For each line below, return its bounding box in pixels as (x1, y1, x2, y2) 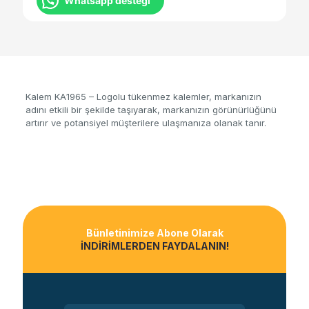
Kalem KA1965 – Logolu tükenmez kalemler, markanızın (25, 91, 261, 103)
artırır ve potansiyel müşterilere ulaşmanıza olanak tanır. (25, 117, 266, 129)
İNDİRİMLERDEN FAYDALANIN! (80, 240, 229, 252)
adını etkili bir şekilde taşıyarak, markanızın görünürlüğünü (25, 104, 277, 116)
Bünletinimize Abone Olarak (86, 227, 223, 239)
